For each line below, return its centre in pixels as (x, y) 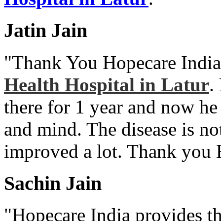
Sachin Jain (53, 183)
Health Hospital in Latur (107, 84)
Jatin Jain (46, 31)
